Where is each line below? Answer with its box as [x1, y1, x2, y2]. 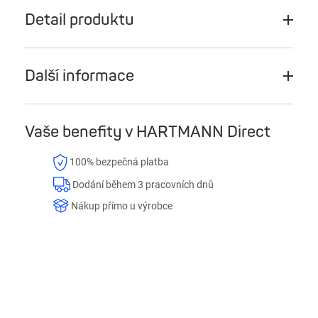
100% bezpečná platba [67, 156, 169, 168]
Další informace [25, 66, 134, 85]
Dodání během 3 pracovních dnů [70, 179, 214, 190]
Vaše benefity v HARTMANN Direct [25, 122, 270, 141]
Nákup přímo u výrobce [69, 200, 172, 212]
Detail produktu [25, 10, 134, 29]
